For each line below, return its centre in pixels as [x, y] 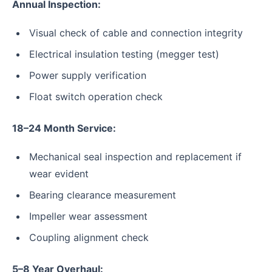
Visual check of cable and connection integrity [136, 32]
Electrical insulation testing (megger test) [124, 54]
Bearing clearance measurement [103, 195]
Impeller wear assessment [88, 216]
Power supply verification [88, 75]
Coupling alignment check [89, 238]
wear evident [59, 173]
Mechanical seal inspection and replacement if [135, 156]
